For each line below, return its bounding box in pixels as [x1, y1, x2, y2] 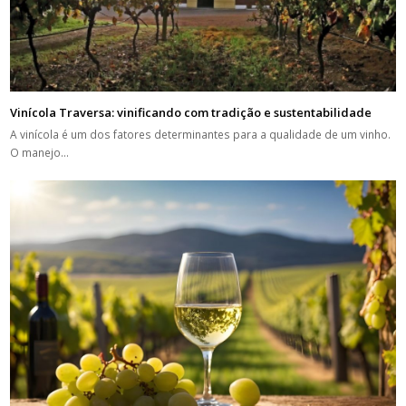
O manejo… [10, 144, 70, 160]
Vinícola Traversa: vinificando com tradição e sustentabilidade [10, 103, 372, 121]
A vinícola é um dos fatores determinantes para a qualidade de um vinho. [10, 126, 391, 142]
